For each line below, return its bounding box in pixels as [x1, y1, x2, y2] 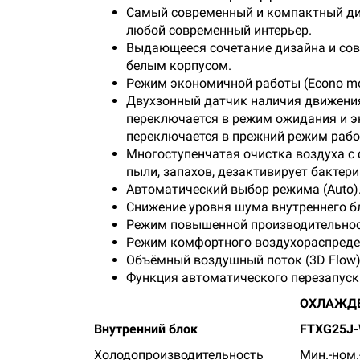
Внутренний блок [94, 321, 198, 337]
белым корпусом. [126, 58, 231, 73]
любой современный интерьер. [126, 22, 312, 38]
